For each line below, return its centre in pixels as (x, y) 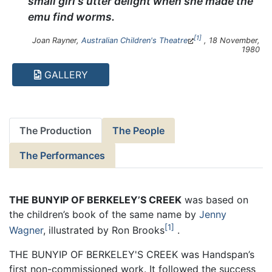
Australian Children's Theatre (134, 41)
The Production (56, 130)
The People (138, 130)
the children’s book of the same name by (104, 214)
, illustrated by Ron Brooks (104, 230)
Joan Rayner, (57, 41)
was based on (215, 199)
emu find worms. (72, 17)
